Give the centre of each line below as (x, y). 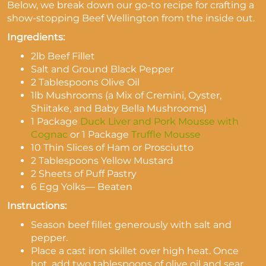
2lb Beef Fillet (64, 56)
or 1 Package (99, 134)
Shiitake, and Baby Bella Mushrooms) (119, 108)
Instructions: (37, 206)
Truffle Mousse (166, 134)
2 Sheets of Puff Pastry (84, 174)
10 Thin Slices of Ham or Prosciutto (112, 148)
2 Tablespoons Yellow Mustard (102, 161)
